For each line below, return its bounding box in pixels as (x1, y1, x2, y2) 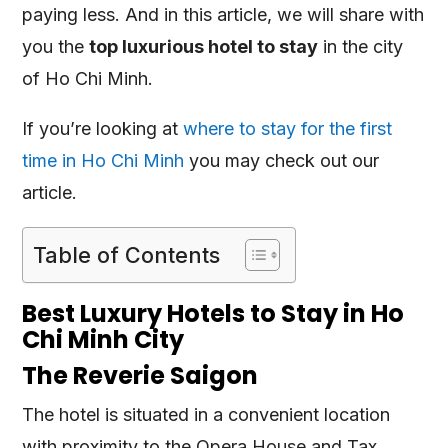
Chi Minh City (22, 322, 185, 356)
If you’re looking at (22, 117, 184, 139)
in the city (318, 35, 404, 57)
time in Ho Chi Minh (22, 149, 185, 171)
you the (22, 35, 90, 57)
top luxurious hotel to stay (89, 35, 319, 57)
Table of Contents (33, 241, 221, 268)
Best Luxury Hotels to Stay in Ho (22, 296, 405, 330)
